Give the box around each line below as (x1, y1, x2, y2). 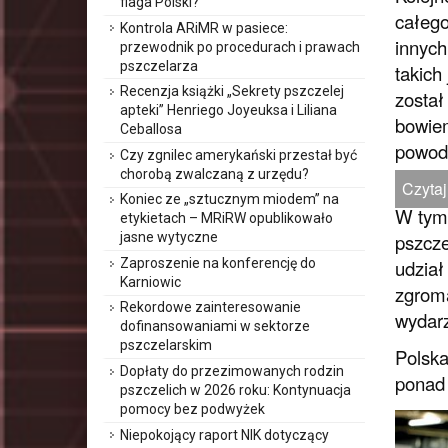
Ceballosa (120, 121, 182, 138)
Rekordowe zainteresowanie (120, 299, 301, 316)
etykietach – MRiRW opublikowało (120, 210, 333, 227)
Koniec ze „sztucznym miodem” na (120, 191, 339, 208)
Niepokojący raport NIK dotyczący (120, 426, 329, 443)
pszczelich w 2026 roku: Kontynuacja (120, 382, 351, 399)
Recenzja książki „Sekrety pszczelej (120, 83, 344, 100)
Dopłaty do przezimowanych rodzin (120, 363, 344, 380)
